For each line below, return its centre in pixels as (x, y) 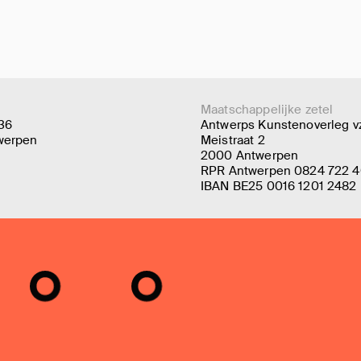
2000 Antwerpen (250, 156)
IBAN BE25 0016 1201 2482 (279, 186)
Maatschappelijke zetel (267, 110)
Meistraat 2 (233, 140)
